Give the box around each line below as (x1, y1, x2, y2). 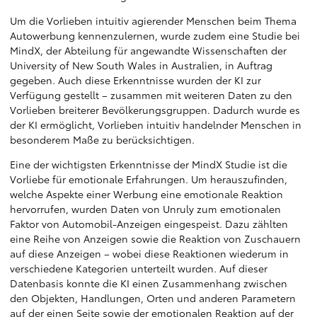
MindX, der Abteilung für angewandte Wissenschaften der (10, 43, 287, 57)
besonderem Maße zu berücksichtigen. (10, 132, 195, 146)
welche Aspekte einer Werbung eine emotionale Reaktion (10, 187, 283, 201)
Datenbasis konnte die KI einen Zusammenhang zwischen (10, 276, 287, 290)
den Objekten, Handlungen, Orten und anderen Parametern (10, 291, 296, 305)
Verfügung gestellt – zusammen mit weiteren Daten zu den (10, 88, 292, 102)
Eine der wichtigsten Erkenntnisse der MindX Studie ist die (10, 157, 287, 171)
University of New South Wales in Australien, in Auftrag (10, 58, 272, 72)
